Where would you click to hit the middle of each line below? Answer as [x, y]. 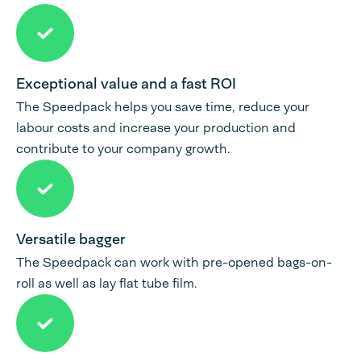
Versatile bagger [71, 240]
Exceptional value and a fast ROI [126, 84]
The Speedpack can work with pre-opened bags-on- [174, 263]
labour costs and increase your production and [156, 128]
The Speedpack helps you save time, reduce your [163, 107]
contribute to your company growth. [123, 149]
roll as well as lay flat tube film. [107, 284]
